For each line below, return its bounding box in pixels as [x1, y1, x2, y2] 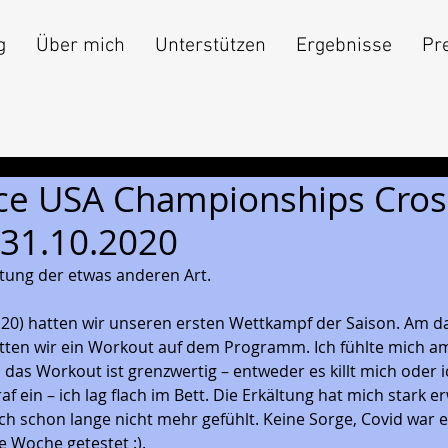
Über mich [35, 34, 125, 58]
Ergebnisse [295, 34, 392, 58]
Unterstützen [154, 34, 266, 58]
